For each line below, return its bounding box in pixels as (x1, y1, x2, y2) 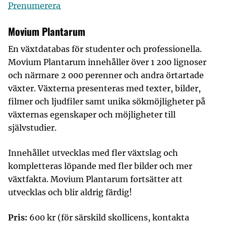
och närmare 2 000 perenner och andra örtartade (8, 70, 204, 80)
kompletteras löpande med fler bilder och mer (8, 161, 192, 171)
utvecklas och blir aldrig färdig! (8, 187, 132, 197)
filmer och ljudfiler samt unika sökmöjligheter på (8, 96, 205, 106)
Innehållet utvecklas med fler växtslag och (8, 148, 178, 158)
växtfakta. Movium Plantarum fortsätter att (8, 174, 183, 184)
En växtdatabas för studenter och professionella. (8, 44, 202, 54)
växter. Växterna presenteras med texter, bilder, (8, 83, 201, 93)
